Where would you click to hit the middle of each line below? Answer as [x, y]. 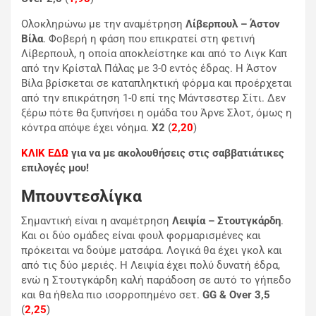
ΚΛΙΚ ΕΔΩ [45, 153]
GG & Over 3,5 [236, 295]
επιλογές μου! [55, 168]
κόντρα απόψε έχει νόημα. [86, 128]
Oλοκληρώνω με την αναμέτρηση [103, 24]
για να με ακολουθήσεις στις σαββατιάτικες [176, 153]
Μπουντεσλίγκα [81, 197]
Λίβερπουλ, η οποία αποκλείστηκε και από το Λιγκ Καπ [154, 54]
